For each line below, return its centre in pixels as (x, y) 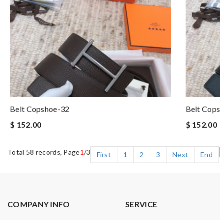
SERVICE (141, 204)
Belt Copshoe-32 (40, 109)
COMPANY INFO (39, 204)
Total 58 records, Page (44, 152)
